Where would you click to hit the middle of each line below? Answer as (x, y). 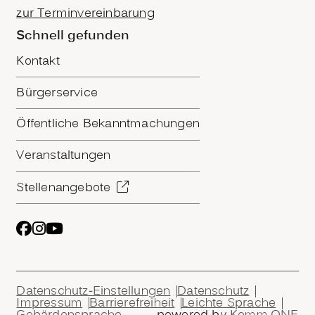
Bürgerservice (57, 93)
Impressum (50, 303)
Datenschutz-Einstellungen (94, 291)
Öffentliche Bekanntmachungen (108, 124)
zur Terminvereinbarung (85, 14)
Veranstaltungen (64, 156)
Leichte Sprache (229, 303)
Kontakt (38, 61)
